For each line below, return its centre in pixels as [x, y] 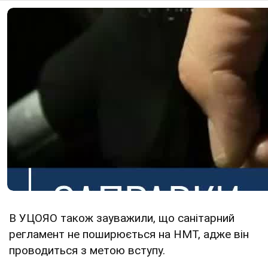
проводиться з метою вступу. [87, 251]
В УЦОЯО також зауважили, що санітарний [122, 218]
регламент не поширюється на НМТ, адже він [129, 234]
